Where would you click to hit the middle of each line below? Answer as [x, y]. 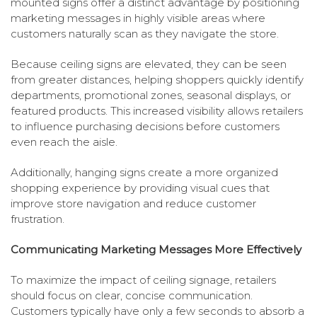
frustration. [38, 219]
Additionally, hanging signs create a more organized [144, 173]
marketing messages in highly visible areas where [138, 18]
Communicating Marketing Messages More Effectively [156, 250]
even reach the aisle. [64, 142]
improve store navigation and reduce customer [133, 204]
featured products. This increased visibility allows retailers [157, 111]
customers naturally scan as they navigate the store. [145, 34]
